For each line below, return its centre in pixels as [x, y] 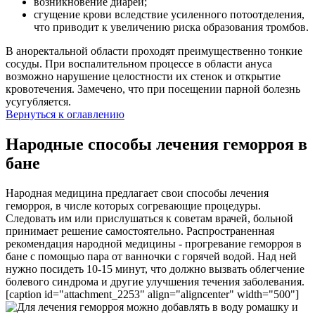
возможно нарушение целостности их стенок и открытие [143, 77]
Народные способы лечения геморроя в [156, 144]
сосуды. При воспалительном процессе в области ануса [139, 64]
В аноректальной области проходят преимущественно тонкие [154, 51]
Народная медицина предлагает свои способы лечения [137, 193]
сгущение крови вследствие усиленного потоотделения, [169, 15]
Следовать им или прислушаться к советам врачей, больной [149, 219]
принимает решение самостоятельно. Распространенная [140, 231]
